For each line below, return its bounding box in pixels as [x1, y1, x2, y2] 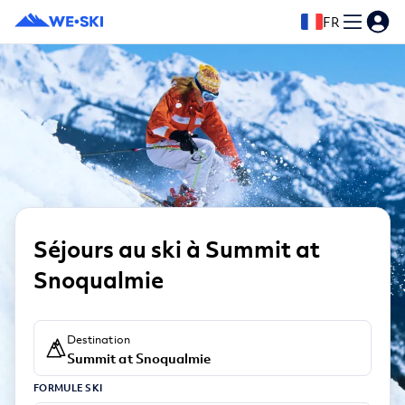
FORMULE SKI [33, 381, 103, 396]
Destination [67, 332, 130, 348]
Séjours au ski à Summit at [33, 233, 320, 265]
